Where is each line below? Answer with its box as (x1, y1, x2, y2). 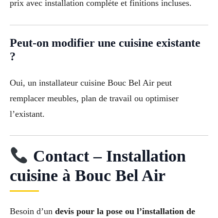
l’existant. (10, 109, 45, 119)
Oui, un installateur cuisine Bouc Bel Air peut (10, 77, 172, 88)
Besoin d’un (10, 206, 55, 217)
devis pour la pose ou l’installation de (55, 206, 195, 217)
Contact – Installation (28, 147, 186, 165)
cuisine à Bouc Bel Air (10, 166, 165, 185)
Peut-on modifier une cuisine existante (10, 36, 200, 49)
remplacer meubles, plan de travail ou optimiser (10, 93, 179, 103)
